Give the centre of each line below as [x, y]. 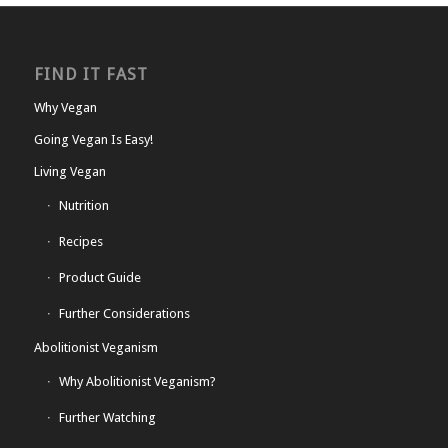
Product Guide [99, 277]
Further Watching [107, 417]
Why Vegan [65, 107]
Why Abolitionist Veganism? [137, 381]
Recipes [80, 241]
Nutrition [83, 205]
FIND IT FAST [90, 74]
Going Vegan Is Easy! [93, 139]
